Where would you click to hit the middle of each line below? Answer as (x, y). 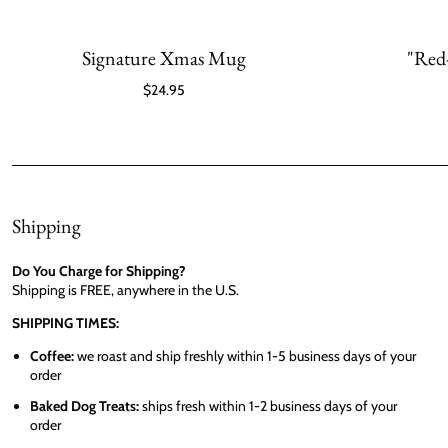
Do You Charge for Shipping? (99, 271)
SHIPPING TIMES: (65, 323)
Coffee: (53, 356)
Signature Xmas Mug (163, 58)
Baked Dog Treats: (84, 406)
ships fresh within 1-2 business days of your (268, 406)
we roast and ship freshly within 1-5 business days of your (246, 356)
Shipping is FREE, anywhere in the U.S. (125, 290)
